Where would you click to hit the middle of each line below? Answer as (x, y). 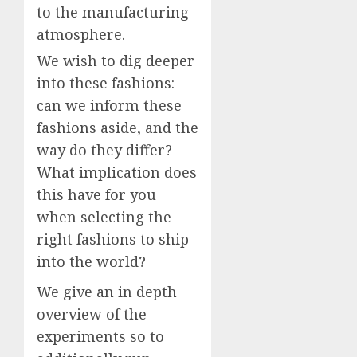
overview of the (92, 314)
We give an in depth (107, 292)
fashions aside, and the (118, 128)
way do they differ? (104, 150)
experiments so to (100, 337)
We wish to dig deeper (116, 61)
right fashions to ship (113, 239)
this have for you (96, 195)
